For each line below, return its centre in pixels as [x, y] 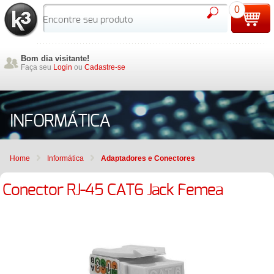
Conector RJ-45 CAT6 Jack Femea [113, 190]
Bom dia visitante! [55, 58]
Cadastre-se [105, 67]
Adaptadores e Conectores [148, 158]
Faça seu [37, 67]
